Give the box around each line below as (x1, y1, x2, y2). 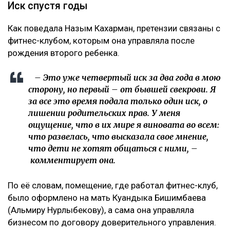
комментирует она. (28, 155, 116, 165)
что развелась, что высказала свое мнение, (28, 131, 208, 142)
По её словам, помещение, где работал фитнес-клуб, (8, 180, 218, 190)
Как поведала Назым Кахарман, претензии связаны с (8, 23, 220, 33)
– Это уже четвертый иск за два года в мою (28, 72, 221, 83)
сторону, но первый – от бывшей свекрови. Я (28, 84, 216, 94)
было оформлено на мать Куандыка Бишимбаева (8, 192, 206, 203)
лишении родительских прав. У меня (28, 107, 180, 118)
